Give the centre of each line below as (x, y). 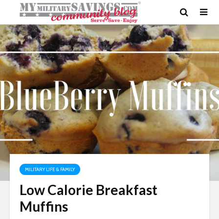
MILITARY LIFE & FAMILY (50, 169)
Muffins (44, 206)
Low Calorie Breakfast (88, 190)
